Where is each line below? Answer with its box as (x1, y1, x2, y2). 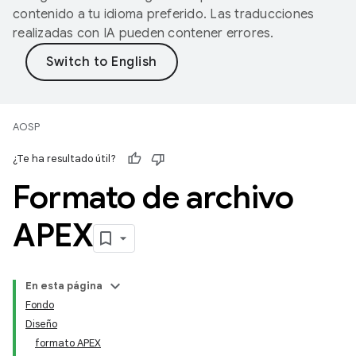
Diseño (25, 317, 57, 331)
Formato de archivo (13, 177, 293, 217)
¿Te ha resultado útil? (13, 152, 116, 165)
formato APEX (35, 336, 101, 350)
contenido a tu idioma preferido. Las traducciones (13, 6, 315, 22)
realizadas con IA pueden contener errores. (13, 25, 274, 41)
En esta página (25, 279, 103, 292)
